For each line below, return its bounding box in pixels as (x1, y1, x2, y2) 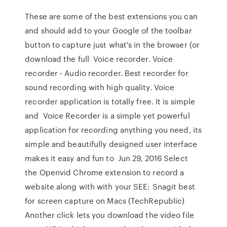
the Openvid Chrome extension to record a (25, 167, 184, 178)
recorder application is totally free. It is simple (25, 96, 196, 107)
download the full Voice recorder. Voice (25, 53, 173, 64)
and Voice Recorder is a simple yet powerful (25, 110, 190, 121)
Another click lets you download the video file (25, 209, 194, 220)
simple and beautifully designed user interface (25, 138, 197, 149)
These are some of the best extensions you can (25, 11, 198, 22)
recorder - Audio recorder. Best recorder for (25, 67, 188, 79)
